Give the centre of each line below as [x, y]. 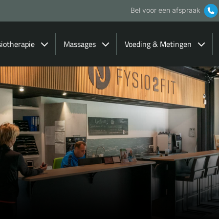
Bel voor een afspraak [165, 10]
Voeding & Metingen [158, 44]
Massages [80, 44]
